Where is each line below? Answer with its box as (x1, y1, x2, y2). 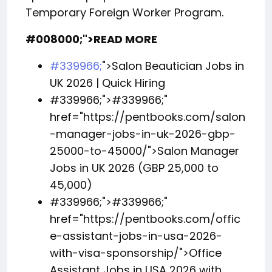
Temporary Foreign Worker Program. (25, 5, 223, 20)
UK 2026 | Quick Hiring (50, 75, 165, 90)
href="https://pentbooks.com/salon (50, 109, 245, 124)
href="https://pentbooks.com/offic (50, 211, 240, 226)
